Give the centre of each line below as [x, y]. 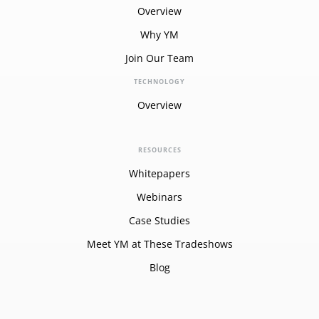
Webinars [159, 197]
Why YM [159, 34]
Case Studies [159, 220]
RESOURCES [159, 150]
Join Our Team [159, 58]
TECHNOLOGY [159, 81]
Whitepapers [159, 173]
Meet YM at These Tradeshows [159, 244]
